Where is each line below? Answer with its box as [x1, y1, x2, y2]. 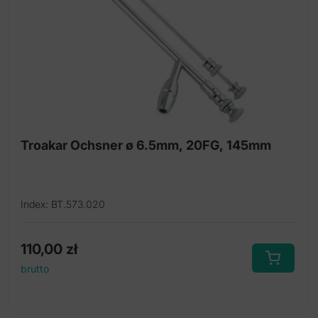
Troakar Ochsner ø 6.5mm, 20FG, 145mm [21, 138, 271, 153]
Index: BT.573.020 [21, 198, 105, 211]
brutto [21, 263, 49, 275]
